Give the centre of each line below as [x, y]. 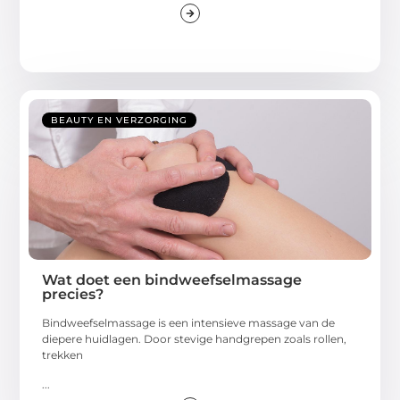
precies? [73, 295]
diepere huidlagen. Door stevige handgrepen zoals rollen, [195, 339]
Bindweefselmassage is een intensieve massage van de [189, 323]
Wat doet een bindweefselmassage [172, 280]
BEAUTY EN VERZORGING [120, 121]
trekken [63, 355]
